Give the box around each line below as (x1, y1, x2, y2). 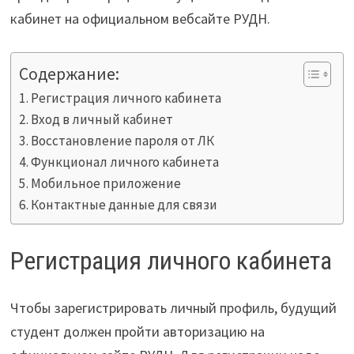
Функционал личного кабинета (31, 153, 220, 171)
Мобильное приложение (31, 175, 182, 192)
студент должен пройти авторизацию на (9, 322, 265, 341)
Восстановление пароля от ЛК (31, 132, 215, 149)
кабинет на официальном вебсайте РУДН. (9, 9, 270, 28)
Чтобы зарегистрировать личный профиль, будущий (9, 299, 337, 318)
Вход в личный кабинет (31, 111, 174, 128)
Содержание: (18, 63, 119, 85)
